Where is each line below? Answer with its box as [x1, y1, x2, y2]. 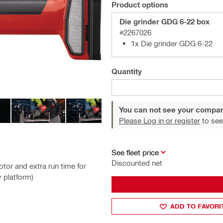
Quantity [111, 67, 142, 76]
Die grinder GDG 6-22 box [119, 17, 210, 26]
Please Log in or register [119, 116, 200, 125]
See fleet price [111, 148, 159, 157]
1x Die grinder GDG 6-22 [131, 39, 213, 48]
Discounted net [111, 158, 162, 167]
